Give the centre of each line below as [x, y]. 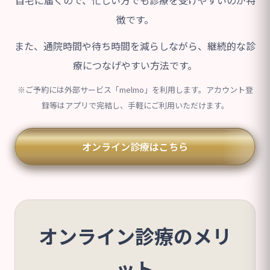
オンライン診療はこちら [135, 146]
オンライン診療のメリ [135, 235]
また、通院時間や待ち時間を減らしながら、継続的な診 [135, 46]
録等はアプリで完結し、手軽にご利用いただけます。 [135, 105]
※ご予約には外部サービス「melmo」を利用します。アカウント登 [135, 89]
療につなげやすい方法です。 [135, 65]
